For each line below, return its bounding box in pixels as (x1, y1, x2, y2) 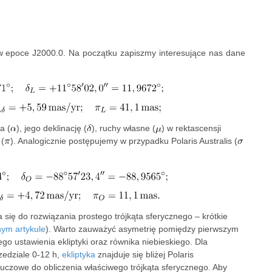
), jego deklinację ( (16, 123, 87, 134)
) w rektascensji (161, 123, 221, 134)
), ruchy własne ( (92, 123, 155, 134)
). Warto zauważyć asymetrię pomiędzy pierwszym (46, 224, 239, 234)
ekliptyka (62, 250, 95, 260)
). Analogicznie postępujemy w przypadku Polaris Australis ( (10, 136, 237, 146)
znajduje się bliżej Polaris (95, 250, 194, 260)
